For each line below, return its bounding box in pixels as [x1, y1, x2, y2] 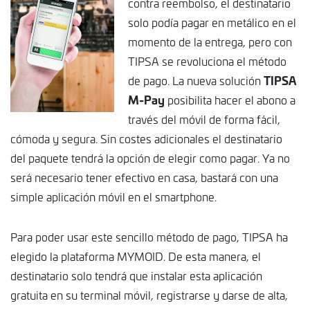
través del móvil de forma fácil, [128, 111, 280, 127]
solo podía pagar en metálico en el [128, 15, 296, 30]
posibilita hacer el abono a [165, 92, 295, 107]
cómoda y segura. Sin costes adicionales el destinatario [10, 131, 282, 146]
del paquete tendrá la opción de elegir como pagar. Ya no [10, 150, 290, 165]
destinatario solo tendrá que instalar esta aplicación [10, 268, 262, 283]
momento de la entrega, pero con [128, 34, 292, 49]
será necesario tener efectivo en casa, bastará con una [10, 170, 278, 185]
